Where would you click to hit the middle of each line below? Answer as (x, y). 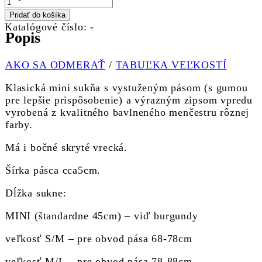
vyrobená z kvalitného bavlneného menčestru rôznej (127, 113)
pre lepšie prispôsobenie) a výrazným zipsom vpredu (129, 100)
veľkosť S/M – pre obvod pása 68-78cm (99, 239)
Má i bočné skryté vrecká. (66, 148)
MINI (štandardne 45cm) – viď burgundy (102, 216)
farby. (19, 125)
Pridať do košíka (37, 15)
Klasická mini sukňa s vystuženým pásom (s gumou (127, 88)
